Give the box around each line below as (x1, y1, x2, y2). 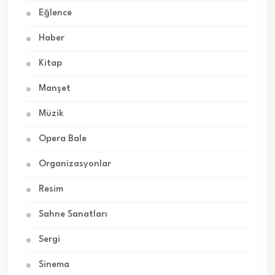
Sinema (39, 260, 69, 270)
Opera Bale (39, 134, 87, 144)
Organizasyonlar (39, 160, 111, 169)
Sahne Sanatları (39, 210, 107, 220)
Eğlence (39, 9, 72, 18)
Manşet (39, 84, 71, 94)
